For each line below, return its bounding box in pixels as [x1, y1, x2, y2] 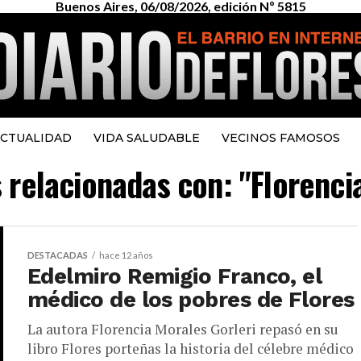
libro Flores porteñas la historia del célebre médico [27, 339, 354, 358]
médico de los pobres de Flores [27, 287, 355, 313]
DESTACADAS [27, 250, 88, 260]
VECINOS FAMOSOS [221, 131, 340, 145]
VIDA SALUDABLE [93, 131, 200, 145]
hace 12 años [99, 250, 153, 260]
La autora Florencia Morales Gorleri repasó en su [27, 320, 338, 338]
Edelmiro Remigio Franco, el [27, 263, 322, 289]
